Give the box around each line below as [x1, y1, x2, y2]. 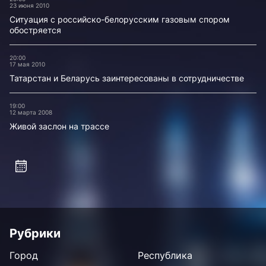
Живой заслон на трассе [9, 121, 109, 131]
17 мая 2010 [9, 61, 45, 68]
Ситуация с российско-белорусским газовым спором [9, 14, 230, 24]
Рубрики [9, 226, 61, 240]
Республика [138, 249, 192, 261]
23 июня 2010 [9, 2, 49, 9]
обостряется [9, 25, 61, 35]
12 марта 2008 [9, 109, 52, 116]
